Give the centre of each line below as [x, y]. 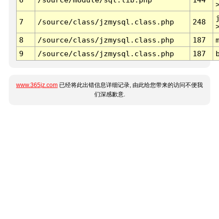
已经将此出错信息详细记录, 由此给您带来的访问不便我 [130, 85]
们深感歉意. [109, 95]
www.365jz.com [37, 85]
